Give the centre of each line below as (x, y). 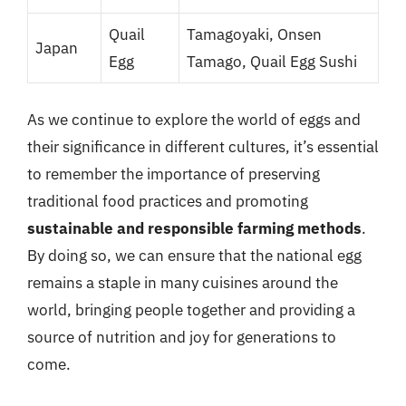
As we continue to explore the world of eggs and (194, 120)
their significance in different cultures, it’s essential (203, 147)
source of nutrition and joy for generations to (182, 337)
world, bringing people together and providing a (191, 310)
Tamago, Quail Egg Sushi (272, 61)
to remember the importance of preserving (174, 174)
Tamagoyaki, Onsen (254, 34)
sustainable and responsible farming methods (194, 228)
